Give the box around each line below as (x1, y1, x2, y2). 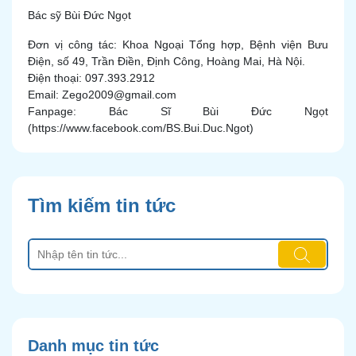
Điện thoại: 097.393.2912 (28, 72, 155, 84)
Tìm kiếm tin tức (28, 195, 176, 216)
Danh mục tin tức (28, 337, 159, 354)
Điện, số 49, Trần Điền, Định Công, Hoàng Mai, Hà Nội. (28, 55, 305, 68)
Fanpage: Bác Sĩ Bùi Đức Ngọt (28, 105, 328, 118)
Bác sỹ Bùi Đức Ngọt (28, 9, 131, 21)
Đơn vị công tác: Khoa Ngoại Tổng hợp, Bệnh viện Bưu (28, 38, 328, 51)
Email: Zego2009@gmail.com (28, 88, 176, 101)
